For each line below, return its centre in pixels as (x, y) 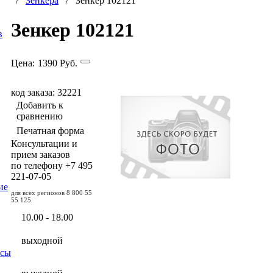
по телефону (38, 165)
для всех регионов (39, 192)
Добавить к (40, 105)
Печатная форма (50, 130)
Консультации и (44, 143)
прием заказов (41, 154)
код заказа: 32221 (46, 92)
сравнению (40, 116)
